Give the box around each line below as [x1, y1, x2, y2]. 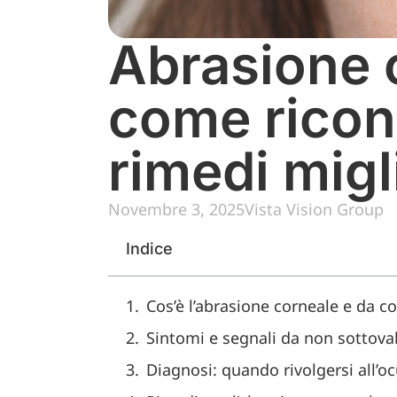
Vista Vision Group [245, 198, 384, 220]
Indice [126, 239, 173, 258]
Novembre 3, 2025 [108, 198, 245, 220]
